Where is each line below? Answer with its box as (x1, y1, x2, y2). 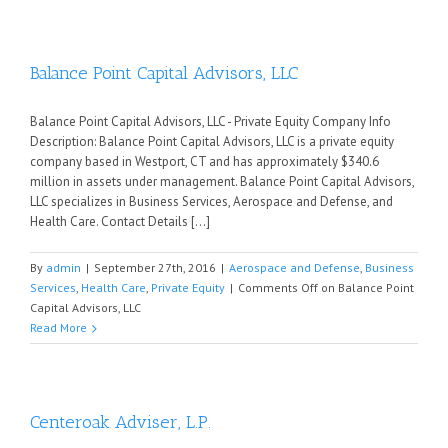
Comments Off (238, 280, 318, 295)
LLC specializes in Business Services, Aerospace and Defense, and (30, 193, 393, 210)
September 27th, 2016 (94, 260, 216, 275)
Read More (30, 320, 87, 335)
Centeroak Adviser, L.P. (30, 411, 211, 433)
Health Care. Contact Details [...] (30, 213, 210, 230)
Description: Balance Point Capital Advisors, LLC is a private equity (30, 133, 394, 150)
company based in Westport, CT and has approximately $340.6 (30, 153, 379, 170)
